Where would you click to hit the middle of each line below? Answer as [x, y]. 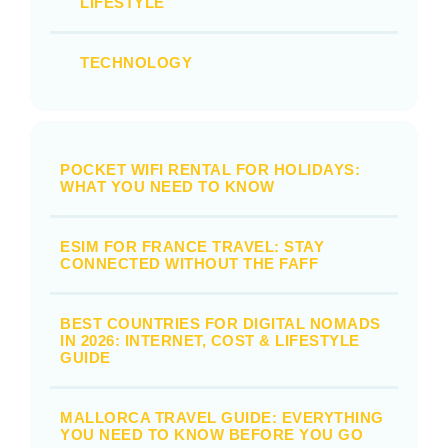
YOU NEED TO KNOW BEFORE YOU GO [211, 435]
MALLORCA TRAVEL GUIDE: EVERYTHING [222, 418]
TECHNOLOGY [136, 63]
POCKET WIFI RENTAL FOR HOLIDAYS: [210, 170]
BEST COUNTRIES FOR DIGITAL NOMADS [220, 324]
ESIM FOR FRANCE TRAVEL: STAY [192, 247]
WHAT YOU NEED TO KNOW [167, 187]
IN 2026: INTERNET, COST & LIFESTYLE [210, 341]
